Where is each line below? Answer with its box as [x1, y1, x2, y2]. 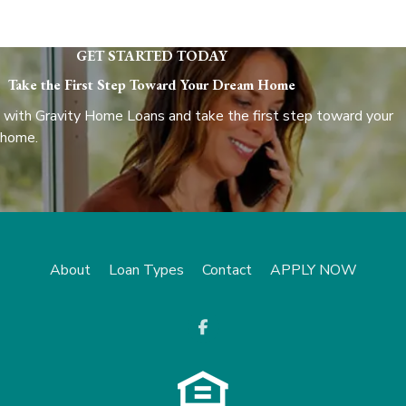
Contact [201, 260, 252, 281]
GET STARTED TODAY [75, 46, 227, 66]
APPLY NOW [269, 260, 357, 281]
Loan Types [108, 260, 184, 281]
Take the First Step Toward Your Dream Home [7, 75, 295, 95]
